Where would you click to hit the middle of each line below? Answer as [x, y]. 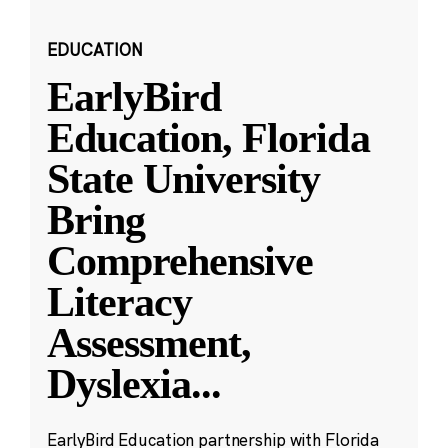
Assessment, [149, 342]
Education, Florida [208, 137]
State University [183, 178]
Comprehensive [180, 260]
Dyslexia [119, 383]
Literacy [119, 301]
